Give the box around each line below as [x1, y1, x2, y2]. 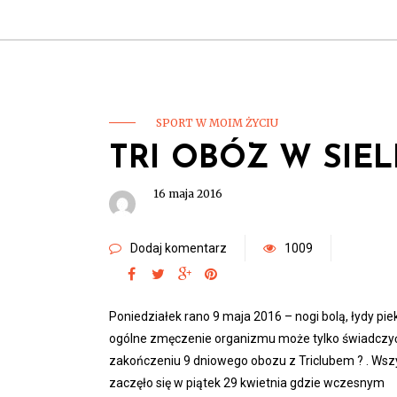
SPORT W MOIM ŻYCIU [156, 116, 278, 129]
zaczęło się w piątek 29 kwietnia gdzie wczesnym [109, 376, 385, 390]
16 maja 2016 [153, 187, 222, 200]
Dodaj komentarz [130, 241, 227, 255]
